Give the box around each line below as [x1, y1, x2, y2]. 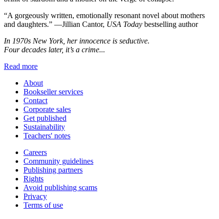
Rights [23, 174, 44, 183]
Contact [23, 96, 47, 105]
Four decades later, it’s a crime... [4, 45, 105, 54]
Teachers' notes [23, 131, 70, 140]
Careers [23, 148, 47, 156]
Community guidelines [23, 156, 93, 165]
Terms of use [23, 200, 63, 209]
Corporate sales [23, 105, 71, 113]
